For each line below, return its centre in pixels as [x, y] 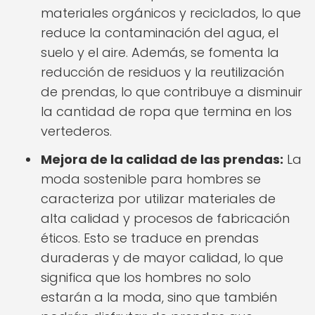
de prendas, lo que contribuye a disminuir [172, 92]
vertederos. [76, 131]
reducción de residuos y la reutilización [162, 72]
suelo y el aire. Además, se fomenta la [160, 52]
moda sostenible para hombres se [151, 179]
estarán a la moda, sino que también [159, 297]
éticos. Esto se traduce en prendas [150, 238]
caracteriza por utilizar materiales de [158, 199]
